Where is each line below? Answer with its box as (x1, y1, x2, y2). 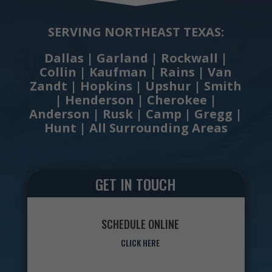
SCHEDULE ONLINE (101, 216, 180, 232)
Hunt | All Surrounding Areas (44, 119, 228, 136)
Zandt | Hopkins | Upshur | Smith (30, 77, 242, 94)
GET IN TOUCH (95, 172, 177, 195)
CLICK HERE (121, 236, 160, 249)
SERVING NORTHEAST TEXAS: (47, 23, 224, 40)
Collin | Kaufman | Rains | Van (39, 63, 233, 80)
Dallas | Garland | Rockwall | (44, 49, 228, 66)
